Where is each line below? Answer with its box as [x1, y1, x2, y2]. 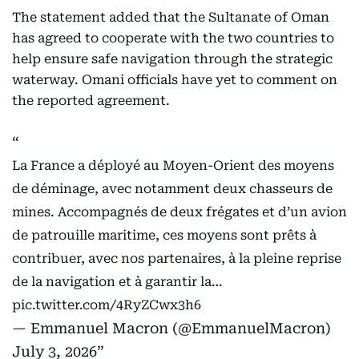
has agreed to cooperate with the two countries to [12, 30, 334, 46]
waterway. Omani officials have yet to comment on [12, 72, 337, 88]
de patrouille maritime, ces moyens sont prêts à [12, 228, 317, 244]
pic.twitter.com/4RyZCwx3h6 [12, 297, 201, 313]
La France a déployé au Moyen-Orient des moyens [12, 158, 334, 174]
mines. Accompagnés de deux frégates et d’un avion [12, 204, 347, 220]
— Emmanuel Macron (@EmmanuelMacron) [12, 320, 331, 337]
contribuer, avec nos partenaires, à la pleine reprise [12, 251, 341, 267]
